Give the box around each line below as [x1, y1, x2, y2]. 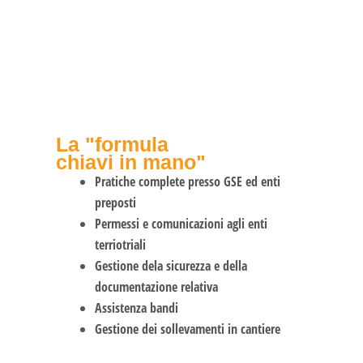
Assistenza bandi [94, 298, 178, 317]
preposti [94, 193, 136, 211]
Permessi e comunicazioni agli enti [94, 214, 267, 233]
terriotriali [94, 235, 146, 254]
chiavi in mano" [55, 150, 206, 173]
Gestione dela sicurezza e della [94, 256, 247, 275]
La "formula [55, 132, 169, 156]
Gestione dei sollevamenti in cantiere [94, 319, 280, 338]
